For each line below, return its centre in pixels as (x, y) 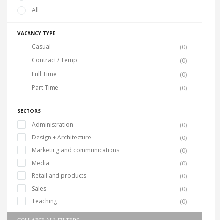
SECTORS (29, 111)
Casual (41, 47)
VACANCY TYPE (36, 34)
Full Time (44, 74)
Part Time (45, 88)
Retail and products (59, 176)
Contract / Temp (55, 60)
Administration (53, 125)
